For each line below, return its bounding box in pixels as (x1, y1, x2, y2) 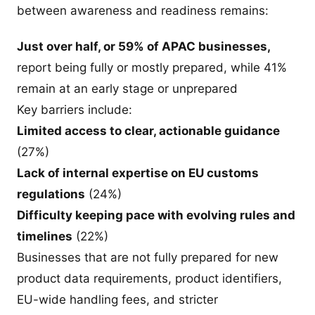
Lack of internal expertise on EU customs (17, 166, 259, 180)
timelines (17, 229, 72, 243)
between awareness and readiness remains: (17, 3, 269, 18)
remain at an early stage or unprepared (17, 82, 238, 96)
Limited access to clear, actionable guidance (17, 124, 280, 138)
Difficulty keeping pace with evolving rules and (17, 208, 295, 222)
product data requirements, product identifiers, (17, 271, 282, 285)
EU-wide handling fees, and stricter (17, 292, 218, 307)
